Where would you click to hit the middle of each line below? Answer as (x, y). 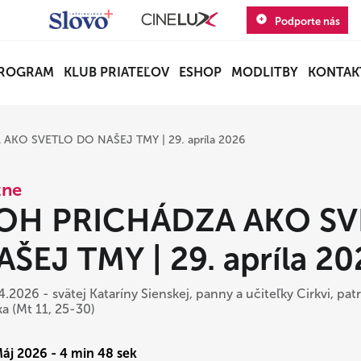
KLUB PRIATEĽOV (116, 72)
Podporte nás (306, 21)
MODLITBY (265, 72)
